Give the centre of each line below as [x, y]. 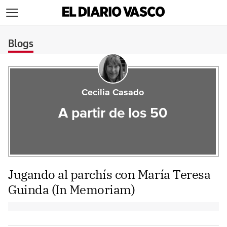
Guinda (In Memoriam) [72, 190]
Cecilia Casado [113, 93]
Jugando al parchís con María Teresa [109, 174]
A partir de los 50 [113, 113]
